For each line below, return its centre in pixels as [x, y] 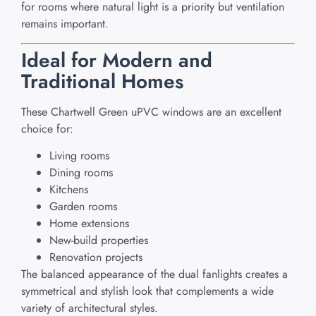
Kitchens [69, 190]
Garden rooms [83, 207]
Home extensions [89, 224]
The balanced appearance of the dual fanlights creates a [154, 274]
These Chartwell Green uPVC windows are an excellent [151, 111]
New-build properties [99, 241]
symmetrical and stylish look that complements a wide [147, 291]
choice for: [47, 128]
